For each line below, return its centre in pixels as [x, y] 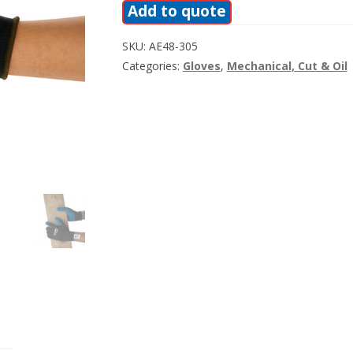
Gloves [201, 65]
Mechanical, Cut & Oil [287, 65]
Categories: [152, 65]
